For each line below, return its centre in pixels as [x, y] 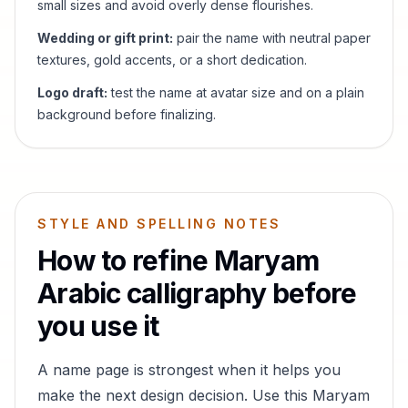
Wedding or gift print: [105, 38]
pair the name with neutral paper [272, 38]
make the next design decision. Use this [175, 395]
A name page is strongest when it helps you [189, 370]
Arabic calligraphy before [197, 293]
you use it [98, 326]
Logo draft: [72, 92]
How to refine [126, 260]
